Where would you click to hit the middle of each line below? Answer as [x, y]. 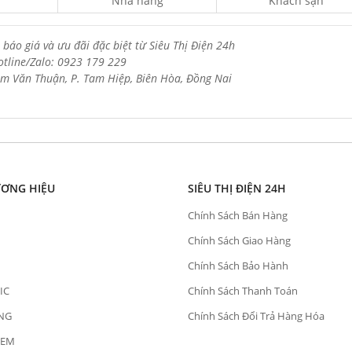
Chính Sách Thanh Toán [243, 291]
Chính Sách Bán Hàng [238, 215]
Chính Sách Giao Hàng [239, 240]
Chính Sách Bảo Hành [238, 266]
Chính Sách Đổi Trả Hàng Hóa [256, 316]
